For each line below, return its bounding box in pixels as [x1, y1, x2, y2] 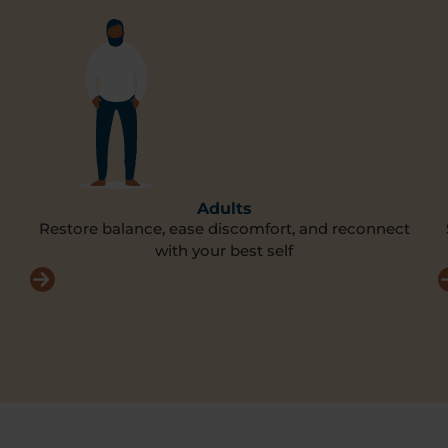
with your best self [155, 241, 293, 261]
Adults [196, 199, 252, 219]
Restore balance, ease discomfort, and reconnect [38, 219, 410, 239]
